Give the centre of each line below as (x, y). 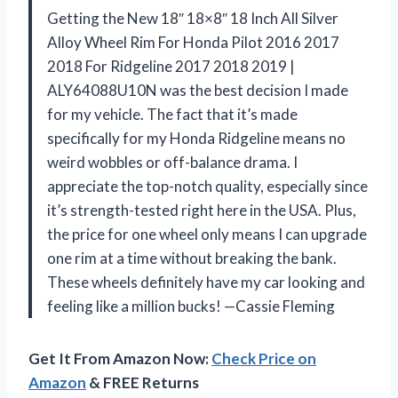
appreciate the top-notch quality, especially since (207, 186)
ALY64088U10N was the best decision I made (198, 90)
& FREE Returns (143, 382)
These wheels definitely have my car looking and (206, 282)
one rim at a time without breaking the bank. (192, 258)
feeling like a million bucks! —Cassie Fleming (191, 306)
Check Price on (264, 358)
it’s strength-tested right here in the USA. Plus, (202, 210)
